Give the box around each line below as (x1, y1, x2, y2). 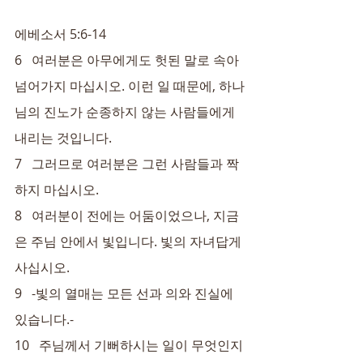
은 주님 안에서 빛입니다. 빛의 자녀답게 (15, 233, 245, 250)
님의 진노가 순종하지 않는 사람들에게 (15, 103, 238, 121)
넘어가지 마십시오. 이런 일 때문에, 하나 (15, 77, 245, 95)
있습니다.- (15, 310, 74, 328)
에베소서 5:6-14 (15, 25, 106, 43)
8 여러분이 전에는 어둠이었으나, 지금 (15, 207, 239, 224)
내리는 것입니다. (15, 129, 112, 147)
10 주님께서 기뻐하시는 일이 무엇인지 (15, 336, 243, 354)
